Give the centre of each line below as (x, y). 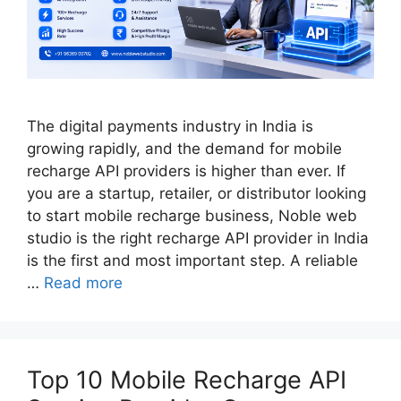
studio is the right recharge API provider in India (198, 238)
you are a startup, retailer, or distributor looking (196, 193)
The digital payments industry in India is (170, 126)
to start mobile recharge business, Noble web (192, 215)
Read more (83, 282)
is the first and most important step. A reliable (192, 260)
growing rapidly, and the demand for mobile (184, 148)
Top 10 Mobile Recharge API (187, 380)
